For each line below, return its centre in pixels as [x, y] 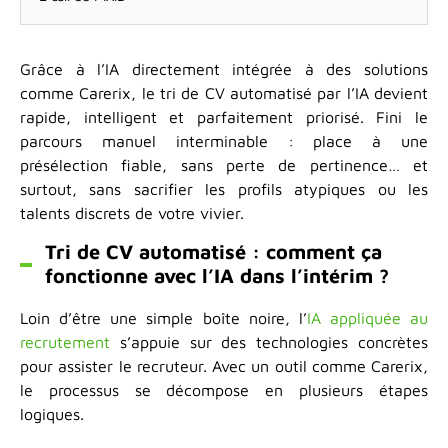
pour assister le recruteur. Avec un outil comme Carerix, [224, 366]
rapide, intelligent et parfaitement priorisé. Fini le [224, 117]
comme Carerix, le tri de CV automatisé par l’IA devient [224, 93]
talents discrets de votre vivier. [132, 213]
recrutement [65, 342]
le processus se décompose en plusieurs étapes [224, 390]
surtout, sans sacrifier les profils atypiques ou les [224, 189]
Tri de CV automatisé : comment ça [213, 251]
